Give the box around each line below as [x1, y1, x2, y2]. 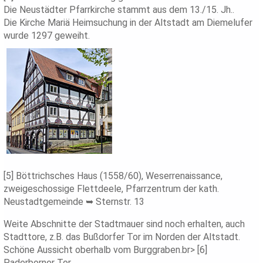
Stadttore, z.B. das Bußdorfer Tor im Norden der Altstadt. [4, 231, 241, 243]
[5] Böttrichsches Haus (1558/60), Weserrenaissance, [4, 170, 223, 182]
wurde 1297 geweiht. [4, 30, 90, 42]
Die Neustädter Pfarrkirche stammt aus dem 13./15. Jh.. [4, 4, 235, 16]
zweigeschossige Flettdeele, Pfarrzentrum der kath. [4, 183, 220, 195]
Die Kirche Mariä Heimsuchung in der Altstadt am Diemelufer [4, 17, 253, 29]
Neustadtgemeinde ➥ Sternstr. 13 [4, 196, 145, 208]
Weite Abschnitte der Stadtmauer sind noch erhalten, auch [4, 218, 245, 230]
